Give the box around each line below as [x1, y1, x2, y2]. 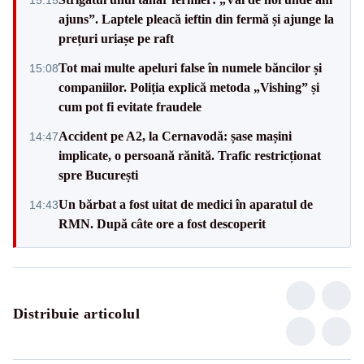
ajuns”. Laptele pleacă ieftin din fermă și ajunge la [58, 11, 334, 26]
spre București [58, 167, 138, 182]
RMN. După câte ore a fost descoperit [58, 216, 266, 231]
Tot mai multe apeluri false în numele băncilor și [58, 60, 322, 75]
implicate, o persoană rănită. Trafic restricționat [58, 148, 321, 162]
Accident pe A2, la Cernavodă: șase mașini [58, 128, 292, 143]
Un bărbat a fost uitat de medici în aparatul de [58, 197, 313, 211]
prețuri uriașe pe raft [58, 31, 174, 45]
